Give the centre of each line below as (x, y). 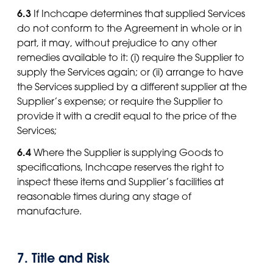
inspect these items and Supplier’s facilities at (120, 181)
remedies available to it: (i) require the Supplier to (131, 57)
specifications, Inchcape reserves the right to (121, 167)
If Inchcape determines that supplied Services (138, 13)
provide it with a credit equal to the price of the (127, 115)
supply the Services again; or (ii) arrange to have (130, 72)
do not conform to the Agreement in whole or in (129, 28)
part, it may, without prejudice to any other (117, 42)
